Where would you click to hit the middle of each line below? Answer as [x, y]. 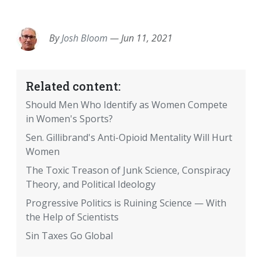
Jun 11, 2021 [147, 38]
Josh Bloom [85, 38]
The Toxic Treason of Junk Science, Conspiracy [128, 170]
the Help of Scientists [72, 217]
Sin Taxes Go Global [69, 236]
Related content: [73, 86]
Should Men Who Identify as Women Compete [127, 105]
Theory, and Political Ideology [91, 185]
